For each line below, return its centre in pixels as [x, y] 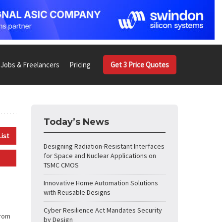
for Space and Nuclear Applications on [100, 156]
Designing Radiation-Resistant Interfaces [104, 146]
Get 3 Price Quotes [140, 65]
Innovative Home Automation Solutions [101, 183]
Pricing [80, 64]
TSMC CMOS [61, 165]
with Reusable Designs [77, 192]
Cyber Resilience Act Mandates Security [103, 210]
